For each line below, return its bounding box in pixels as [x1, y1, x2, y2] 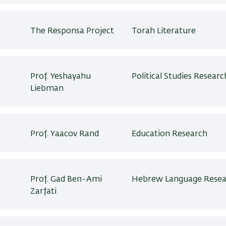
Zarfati [30, 188, 57, 196]
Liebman [30, 85, 64, 93]
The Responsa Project [30, 27, 115, 35]
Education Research [131, 130, 207, 138]
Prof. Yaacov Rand [30, 130, 99, 138]
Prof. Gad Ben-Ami [30, 176, 102, 184]
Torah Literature [131, 27, 196, 35]
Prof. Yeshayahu [30, 73, 91, 81]
